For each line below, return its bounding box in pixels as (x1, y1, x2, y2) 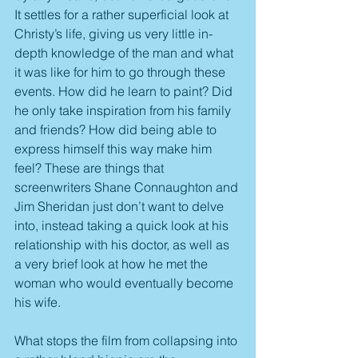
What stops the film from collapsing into (14, 332, 241, 348)
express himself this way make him (14, 140, 215, 157)
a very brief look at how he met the (14, 255, 211, 272)
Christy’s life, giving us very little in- (14, 25, 213, 42)
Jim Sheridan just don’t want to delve (14, 197, 227, 214)
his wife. (14, 293, 61, 310)
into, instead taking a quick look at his (14, 217, 232, 233)
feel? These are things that (14, 159, 167, 176)
